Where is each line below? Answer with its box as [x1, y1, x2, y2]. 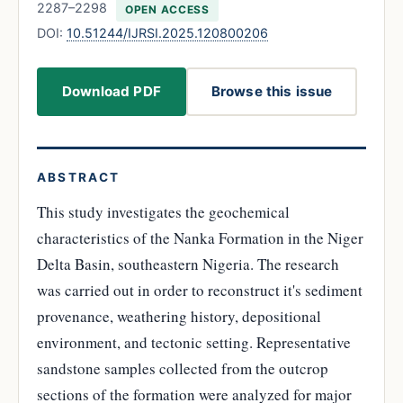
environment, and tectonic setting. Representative [37, 331, 351, 353]
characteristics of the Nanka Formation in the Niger [37, 227, 363, 248]
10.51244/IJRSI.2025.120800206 [67, 24, 268, 40]
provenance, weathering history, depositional [37, 305, 321, 327]
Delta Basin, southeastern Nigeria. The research [37, 253, 339, 274]
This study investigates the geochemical [37, 201, 290, 222]
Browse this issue [210, 82, 333, 100]
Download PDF [62, 82, 161, 100]
